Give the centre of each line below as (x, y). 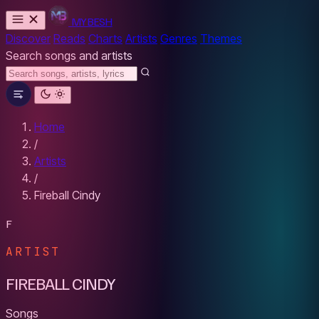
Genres (179, 38)
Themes (221, 38)
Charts (105, 38)
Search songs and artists (69, 56)
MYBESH (92, 21)
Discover (28, 38)
